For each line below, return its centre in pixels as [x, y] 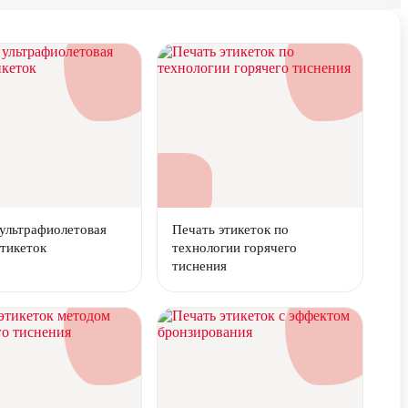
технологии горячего [235, 248]
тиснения [199, 266]
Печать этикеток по [230, 229]
